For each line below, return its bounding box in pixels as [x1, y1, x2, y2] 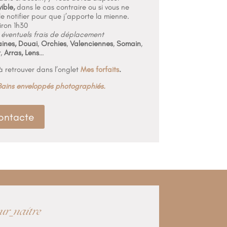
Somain [116, 39, 141, 49]
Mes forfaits [80, 65, 119, 74]
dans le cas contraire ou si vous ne [14, 3, 129, 12]
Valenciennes [69, 39, 113, 49]
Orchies [41, 39, 66, 49]
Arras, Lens [4, 48, 39, 58]
